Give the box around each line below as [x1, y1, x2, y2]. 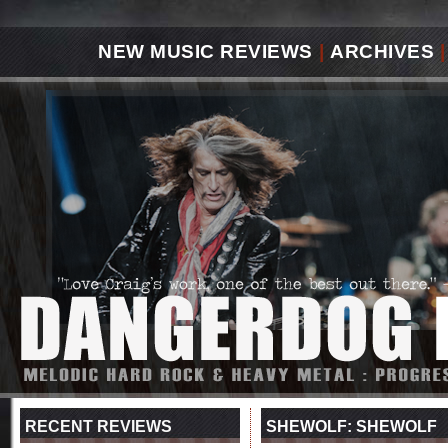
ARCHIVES [330, 41, 434, 62]
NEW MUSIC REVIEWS [98, 41, 313, 62]
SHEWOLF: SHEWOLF [266, 418, 437, 435]
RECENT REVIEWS [25, 418, 172, 435]
